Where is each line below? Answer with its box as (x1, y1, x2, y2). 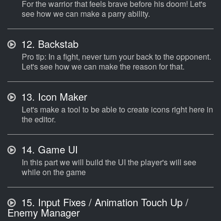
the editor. (22, 113, 56, 125)
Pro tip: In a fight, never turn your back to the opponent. (22, 51, 211, 63)
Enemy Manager (7, 205, 80, 220)
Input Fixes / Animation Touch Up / (35, 195, 188, 210)
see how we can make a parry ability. (22, 8, 150, 20)
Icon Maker (35, 89, 87, 104)
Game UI (35, 142, 78, 157)
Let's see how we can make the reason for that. (22, 61, 184, 73)
